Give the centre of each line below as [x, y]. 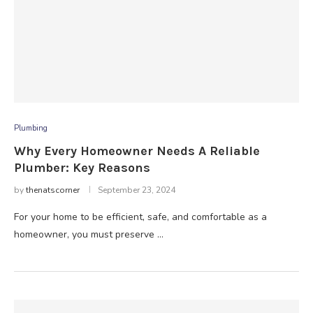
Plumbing [31, 128]
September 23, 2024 [137, 190]
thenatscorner [53, 190]
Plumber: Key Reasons [82, 168]
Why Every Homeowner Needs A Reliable [137, 151]
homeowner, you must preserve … [89, 234]
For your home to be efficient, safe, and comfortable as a [140, 217]
